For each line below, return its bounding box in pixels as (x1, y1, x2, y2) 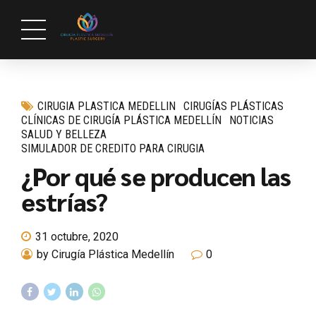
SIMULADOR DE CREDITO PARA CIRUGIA (21, 142, 205, 155)
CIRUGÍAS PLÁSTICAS (183, 99, 284, 113)
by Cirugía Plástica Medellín (37, 248, 174, 262)
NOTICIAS (229, 114, 274, 127)
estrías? (21, 184, 108, 217)
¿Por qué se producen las (21, 159, 291, 192)
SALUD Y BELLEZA (21, 128, 107, 141)
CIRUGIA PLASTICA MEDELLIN (37, 99, 176, 113)
